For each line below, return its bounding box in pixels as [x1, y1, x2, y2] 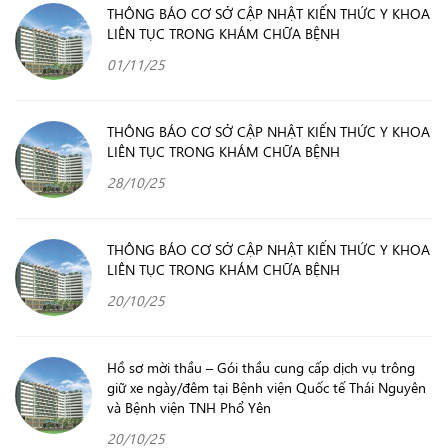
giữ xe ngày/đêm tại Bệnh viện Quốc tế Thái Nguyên [107, 376, 426, 397]
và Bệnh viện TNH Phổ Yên [107, 396, 271, 417]
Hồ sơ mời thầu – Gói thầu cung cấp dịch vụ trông [107, 356, 415, 377]
